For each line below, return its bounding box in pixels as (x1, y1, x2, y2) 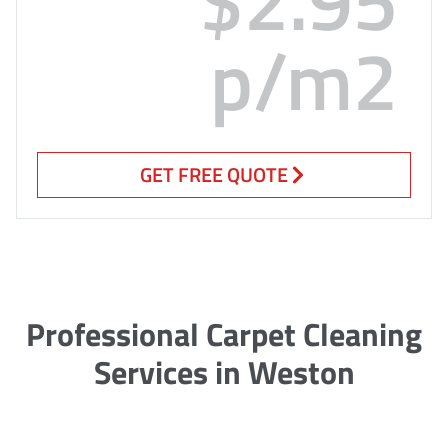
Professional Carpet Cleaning (26, 309, 422, 358)
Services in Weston (93, 347, 355, 396)
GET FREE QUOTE (140, 158, 288, 190)
